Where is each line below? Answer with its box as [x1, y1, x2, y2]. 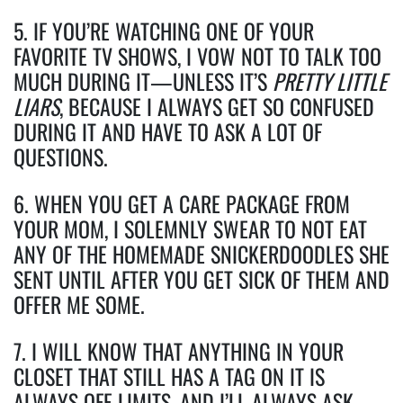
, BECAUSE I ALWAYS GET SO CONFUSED [59, 89, 374, 122]
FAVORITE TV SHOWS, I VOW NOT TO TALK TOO [13, 39, 381, 72]
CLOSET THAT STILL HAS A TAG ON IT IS [13, 359, 325, 392]
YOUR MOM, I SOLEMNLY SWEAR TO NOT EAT [13, 211, 367, 245]
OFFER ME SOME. [13, 287, 145, 320]
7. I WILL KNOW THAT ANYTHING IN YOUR [13, 334, 344, 367]
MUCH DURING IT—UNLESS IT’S [13, 64, 273, 97]
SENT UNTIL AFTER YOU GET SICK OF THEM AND [13, 262, 390, 295]
